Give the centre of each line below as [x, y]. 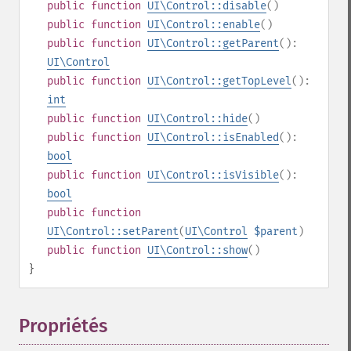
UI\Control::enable [204, 25]
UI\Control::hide [197, 119]
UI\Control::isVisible [213, 175]
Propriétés [63, 326]
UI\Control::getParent [213, 43]
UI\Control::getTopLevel [219, 81]
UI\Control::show [197, 250]
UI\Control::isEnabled [213, 138]
